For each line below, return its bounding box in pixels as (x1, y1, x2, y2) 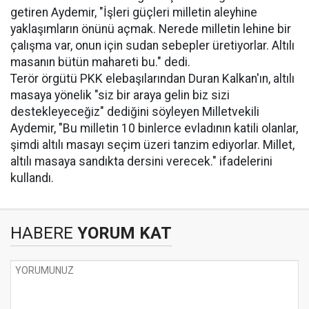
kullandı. (10, 171, 54, 185)
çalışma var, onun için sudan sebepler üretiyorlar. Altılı (10, 39, 295, 52)
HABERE (10, 223, 73, 243)
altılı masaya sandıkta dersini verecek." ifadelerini (10, 154, 272, 168)
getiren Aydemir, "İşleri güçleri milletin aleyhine (10, 6, 257, 19)
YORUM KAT (73, 223, 172, 243)
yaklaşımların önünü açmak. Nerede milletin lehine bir (10, 22, 291, 36)
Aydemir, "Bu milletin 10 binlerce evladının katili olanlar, (10, 121, 298, 135)
